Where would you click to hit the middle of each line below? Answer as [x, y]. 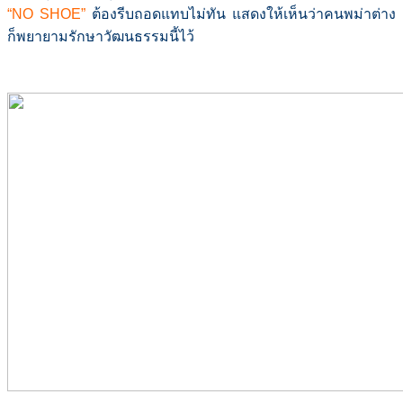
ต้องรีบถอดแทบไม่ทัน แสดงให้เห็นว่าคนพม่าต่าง [241, 14]
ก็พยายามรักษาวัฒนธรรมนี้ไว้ [101, 37]
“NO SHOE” [46, 14]
